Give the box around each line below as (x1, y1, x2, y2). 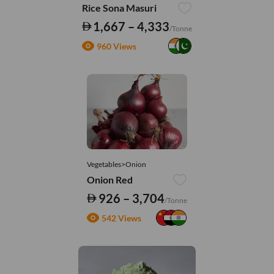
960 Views (96, 40, 136, 51)
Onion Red (87, 174, 133, 186)
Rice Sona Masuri (81, 2, 157, 14)
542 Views (102, 212, 142, 223)
